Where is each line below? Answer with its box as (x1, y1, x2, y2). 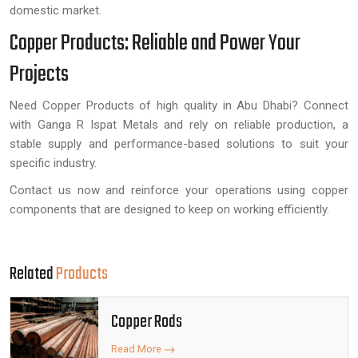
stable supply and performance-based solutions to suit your (10, 137, 348, 151)
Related (10, 261, 56, 288)
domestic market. (10, 3, 101, 18)
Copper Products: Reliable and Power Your (10, 26, 300, 61)
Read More (111, 343, 164, 355)
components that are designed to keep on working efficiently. (10, 202, 329, 217)
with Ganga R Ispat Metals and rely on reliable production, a (10, 117, 348, 132)
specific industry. (10, 156, 97, 170)
